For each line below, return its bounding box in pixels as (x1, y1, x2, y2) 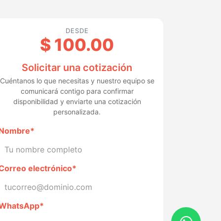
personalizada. (53, 108, 101, 116)
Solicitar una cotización (22, 62, 132, 74)
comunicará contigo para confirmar (20, 87, 134, 95)
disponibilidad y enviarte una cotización (13, 97, 141, 106)
